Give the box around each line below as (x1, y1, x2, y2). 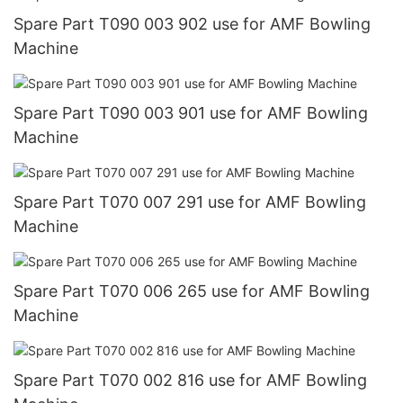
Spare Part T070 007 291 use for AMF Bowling (13, 193, 366, 212)
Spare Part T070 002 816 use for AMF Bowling (13, 371, 367, 390)
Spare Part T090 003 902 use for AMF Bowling (13, 14, 371, 34)
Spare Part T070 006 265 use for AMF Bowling (13, 282, 370, 301)
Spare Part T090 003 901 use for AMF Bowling (13, 103, 368, 123)
